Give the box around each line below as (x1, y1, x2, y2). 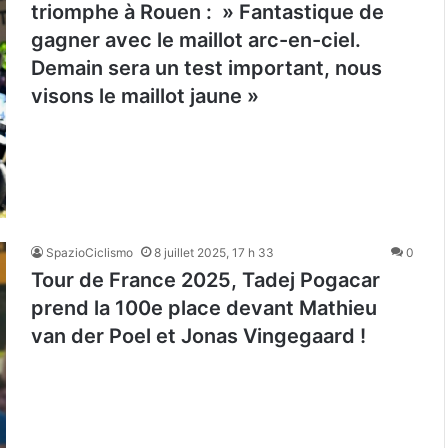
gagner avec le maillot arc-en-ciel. (31, 28, 361, 53)
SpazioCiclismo (46, 245, 133, 261)
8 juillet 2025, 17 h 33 (154, 245, 274, 261)
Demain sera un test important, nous (31, 56, 382, 81)
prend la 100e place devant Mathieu (31, 296, 377, 321)
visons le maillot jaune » (31, 84, 259, 109)
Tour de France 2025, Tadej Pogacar (31, 268, 380, 293)
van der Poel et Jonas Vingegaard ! (31, 324, 366, 349)
